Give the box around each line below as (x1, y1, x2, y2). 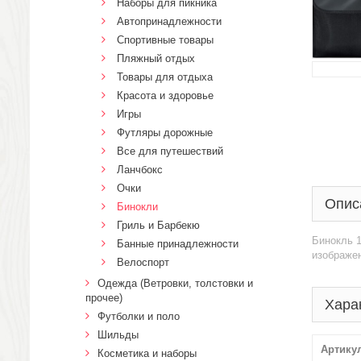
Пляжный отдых (117, 52, 195, 64)
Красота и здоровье (117, 89, 214, 102)
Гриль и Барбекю (117, 219, 200, 231)
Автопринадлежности (117, 15, 222, 27)
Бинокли (117, 201, 158, 213)
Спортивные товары (117, 34, 214, 46)
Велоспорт (117, 256, 169, 268)
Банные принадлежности (117, 238, 239, 250)
